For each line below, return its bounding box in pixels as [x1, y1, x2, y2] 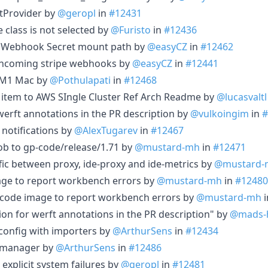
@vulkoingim [190, 106, 249, 120]
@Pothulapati [50, 73, 111, 87]
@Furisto [111, 23, 151, 36]
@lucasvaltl [217, 90, 267, 103]
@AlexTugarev [74, 123, 138, 137]
